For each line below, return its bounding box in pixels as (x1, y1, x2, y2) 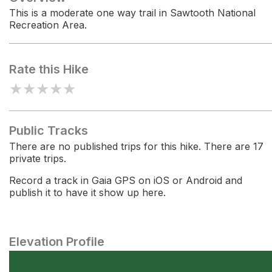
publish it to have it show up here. (9, 186, 166, 199)
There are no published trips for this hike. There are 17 (9, 140, 263, 152)
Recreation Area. (9, 19, 87, 31)
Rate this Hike (9, 62, 89, 76)
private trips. (9, 152, 66, 165)
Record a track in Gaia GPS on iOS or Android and (9, 174, 242, 186)
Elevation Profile (9, 234, 104, 249)
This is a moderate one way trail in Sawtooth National (9, 7, 256, 19)
